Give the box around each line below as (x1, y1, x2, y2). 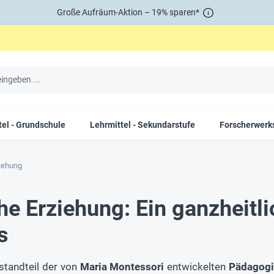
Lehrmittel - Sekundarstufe (90, 119, 195, 130)
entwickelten (164, 260, 229, 273)
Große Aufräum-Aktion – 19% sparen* (57, 7, 200, 17)
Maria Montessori (80, 260, 165, 273)
